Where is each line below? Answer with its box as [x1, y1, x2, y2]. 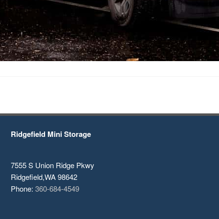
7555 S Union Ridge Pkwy [11, 160, 95, 170]
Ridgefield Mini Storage [11, 129, 91, 139]
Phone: [11, 183, 36, 194]
